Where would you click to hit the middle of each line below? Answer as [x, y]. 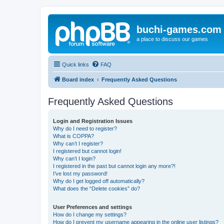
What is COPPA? [73, 136]
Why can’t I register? [78, 143]
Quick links [75, 64]
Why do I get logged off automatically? [99, 181]
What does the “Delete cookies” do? [96, 188]
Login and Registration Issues [93, 121]
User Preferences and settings [92, 207]
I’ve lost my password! [80, 173]
